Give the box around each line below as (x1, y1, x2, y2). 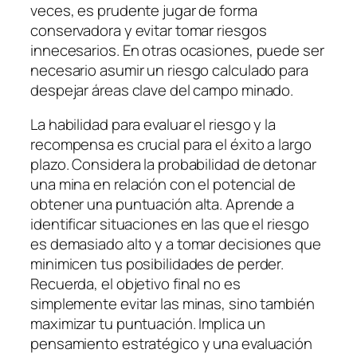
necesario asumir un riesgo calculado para (30, 59, 308, 80)
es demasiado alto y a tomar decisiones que (30, 233, 321, 255)
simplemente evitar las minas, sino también (30, 293, 315, 315)
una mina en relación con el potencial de (30, 174, 296, 195)
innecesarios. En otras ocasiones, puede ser (30, 39, 324, 61)
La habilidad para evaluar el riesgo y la (30, 114, 276, 135)
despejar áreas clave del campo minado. (30, 79, 294, 100)
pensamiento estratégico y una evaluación (30, 333, 312, 355)
